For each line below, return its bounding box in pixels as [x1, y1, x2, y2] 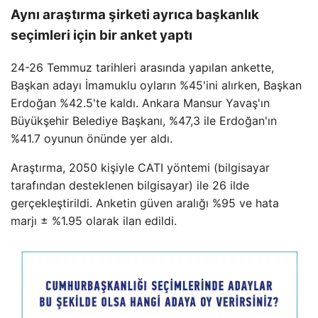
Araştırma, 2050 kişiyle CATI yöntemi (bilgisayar [11, 160, 270, 175]
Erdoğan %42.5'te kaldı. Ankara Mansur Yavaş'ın [11, 95, 270, 110]
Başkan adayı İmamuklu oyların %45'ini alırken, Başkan [11, 77, 302, 92]
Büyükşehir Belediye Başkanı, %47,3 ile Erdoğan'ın [11, 113, 277, 128]
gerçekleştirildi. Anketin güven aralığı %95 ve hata [11, 195, 279, 210]
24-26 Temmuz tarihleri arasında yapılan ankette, [11, 60, 274, 75]
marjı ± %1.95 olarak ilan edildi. [11, 213, 177, 228]
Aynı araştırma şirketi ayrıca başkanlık [11, 6, 259, 23]
